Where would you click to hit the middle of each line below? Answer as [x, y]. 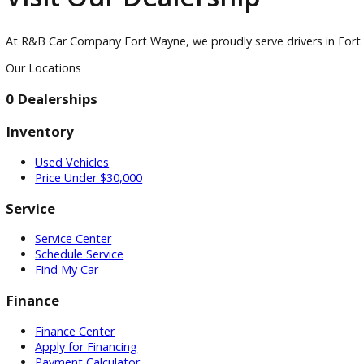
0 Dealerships [57, 231]
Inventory [44, 267]
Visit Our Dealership [147, 117]
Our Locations [48, 197]
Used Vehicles [80, 301]
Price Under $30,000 [98, 318]
